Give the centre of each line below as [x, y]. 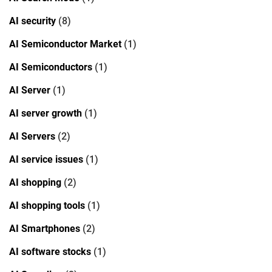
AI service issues [46, 159]
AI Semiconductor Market [65, 44]
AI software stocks [50, 251]
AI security [32, 21]
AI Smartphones [45, 228]
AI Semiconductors [51, 67]
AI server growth [46, 113]
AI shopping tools [47, 205]
